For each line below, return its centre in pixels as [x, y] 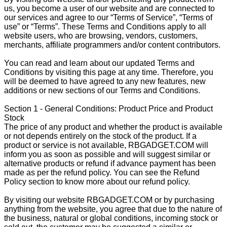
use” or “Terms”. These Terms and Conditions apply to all [105, 26]
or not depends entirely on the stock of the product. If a [100, 136]
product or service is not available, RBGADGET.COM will [106, 145]
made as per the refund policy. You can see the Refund [102, 172]
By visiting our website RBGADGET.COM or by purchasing [109, 200]
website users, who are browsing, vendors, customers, [101, 35]
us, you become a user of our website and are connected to [109, 8]
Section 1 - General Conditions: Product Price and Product [108, 108]
